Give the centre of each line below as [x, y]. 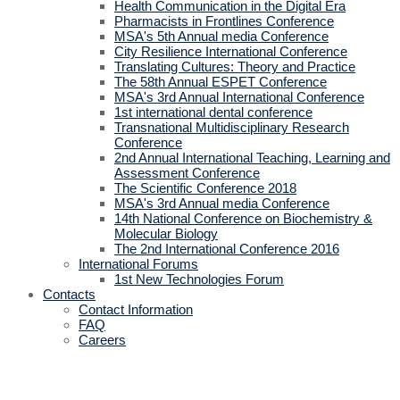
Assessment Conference [187, 173]
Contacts [69, 294]
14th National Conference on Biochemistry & [243, 218]
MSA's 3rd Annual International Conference [239, 97]
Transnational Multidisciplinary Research [232, 127]
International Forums [138, 264]
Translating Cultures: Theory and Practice [235, 67]
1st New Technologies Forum [199, 279]
